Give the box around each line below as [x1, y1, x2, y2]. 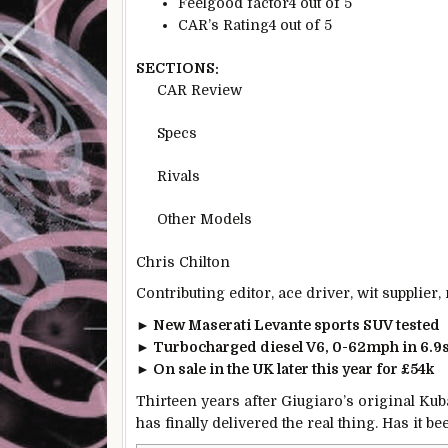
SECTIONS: [136, 59, 219, 76]
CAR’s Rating [178, 16, 269, 33]
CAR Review [157, 81, 242, 98]
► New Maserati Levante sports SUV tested [136, 317, 440, 334]
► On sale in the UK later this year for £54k [136, 361, 434, 378]
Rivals [157, 167, 200, 184]
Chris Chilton [136, 253, 230, 270]
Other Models [157, 210, 252, 227]
